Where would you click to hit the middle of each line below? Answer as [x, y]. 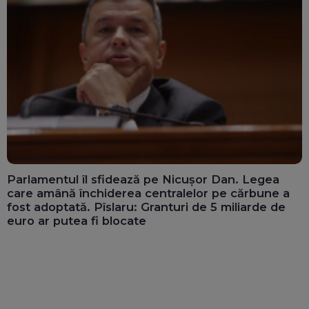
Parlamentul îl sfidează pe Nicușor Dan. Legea [143, 179]
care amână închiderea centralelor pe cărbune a [148, 193]
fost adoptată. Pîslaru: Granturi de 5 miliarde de [146, 207]
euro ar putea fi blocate [77, 220]
